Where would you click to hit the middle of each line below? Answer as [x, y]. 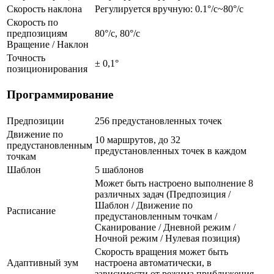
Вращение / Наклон [48, 44]
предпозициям [37, 33]
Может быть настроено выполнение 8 [174, 183]
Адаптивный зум [43, 262]
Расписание [31, 210]
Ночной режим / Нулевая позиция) [167, 238]
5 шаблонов [119, 169]
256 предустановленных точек [158, 120]
